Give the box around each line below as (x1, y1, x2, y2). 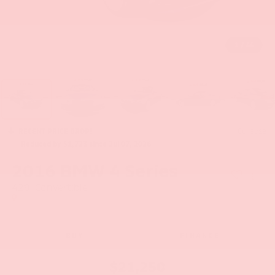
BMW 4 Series (60, 158, 178, 181)
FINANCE (179, 231, 220, 240)
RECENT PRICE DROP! (18, 126, 92, 135)
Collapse (238, 126, 266, 135)
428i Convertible (11, 180, 88, 193)
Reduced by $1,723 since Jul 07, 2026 (21, 139, 151, 148)
